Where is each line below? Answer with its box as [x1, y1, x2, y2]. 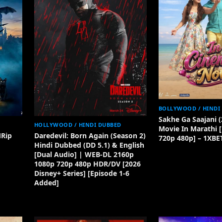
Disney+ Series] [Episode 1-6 [34, 168, 129, 178]
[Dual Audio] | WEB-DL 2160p [34, 149, 134, 159]
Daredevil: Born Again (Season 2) [34, 130, 146, 140]
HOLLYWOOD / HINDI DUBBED [34, 120, 121, 128]
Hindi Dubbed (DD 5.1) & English [34, 140, 144, 150]
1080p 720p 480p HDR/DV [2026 [34, 159, 141, 168]
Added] [34, 177, 59, 187]
